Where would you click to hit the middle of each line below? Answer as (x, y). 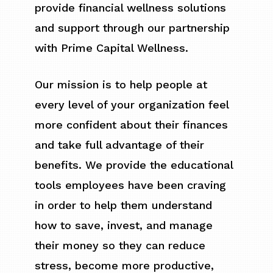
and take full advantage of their (120, 145)
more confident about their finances (132, 125)
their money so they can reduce (120, 246)
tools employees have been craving (131, 185)
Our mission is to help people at (121, 85)
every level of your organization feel (132, 105)
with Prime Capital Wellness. (112, 48)
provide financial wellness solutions (131, 8)
